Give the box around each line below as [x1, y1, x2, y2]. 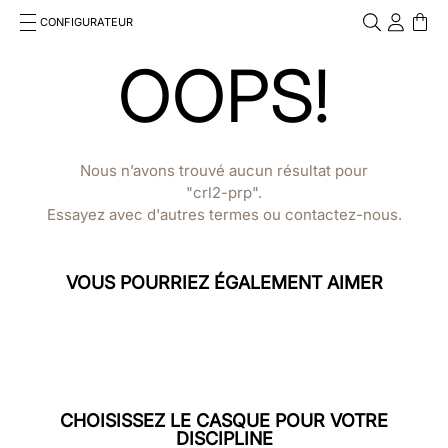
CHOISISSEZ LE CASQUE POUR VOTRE [60, 420, 388, 441]
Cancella [379, 69, 432, 86]
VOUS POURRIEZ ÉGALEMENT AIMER [65, 282, 383, 303]
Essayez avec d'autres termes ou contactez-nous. [46, 215, 402, 234]
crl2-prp [193, 193, 252, 212]
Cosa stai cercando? [15, 52, 167, 72]
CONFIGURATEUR [40, 15, 133, 29]
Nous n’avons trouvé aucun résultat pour [80, 171, 368, 190]
